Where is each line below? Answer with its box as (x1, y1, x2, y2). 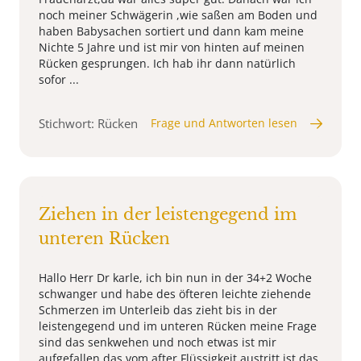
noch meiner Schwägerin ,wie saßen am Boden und (39, 7, 317, 23)
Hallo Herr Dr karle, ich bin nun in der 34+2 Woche (39, 270, 312, 286)
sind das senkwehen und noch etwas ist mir (39, 334, 276, 351)
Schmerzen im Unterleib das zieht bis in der (39, 302, 277, 318)
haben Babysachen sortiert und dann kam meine (39, 23, 304, 39)
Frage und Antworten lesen (151, 115, 297, 131)
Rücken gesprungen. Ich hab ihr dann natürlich (39, 56, 296, 72)
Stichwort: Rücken (39, 115, 138, 132)
